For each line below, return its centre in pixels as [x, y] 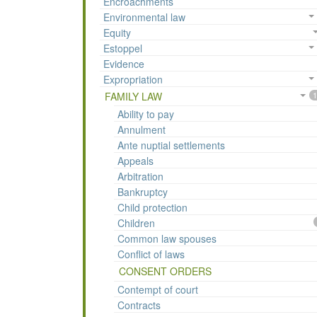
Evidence [124, 64]
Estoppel [123, 48]
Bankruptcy [143, 192]
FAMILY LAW [133, 97]
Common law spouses [167, 239]
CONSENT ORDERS [165, 271]
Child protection [152, 208]
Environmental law [144, 17]
